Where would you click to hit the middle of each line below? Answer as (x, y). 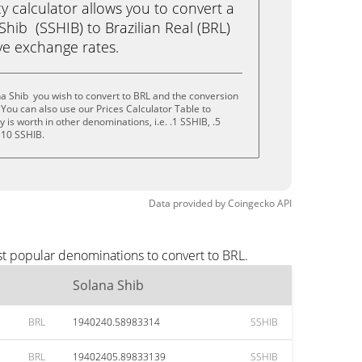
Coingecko (251, 203)
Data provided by (187, 203)
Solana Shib (110, 285)
